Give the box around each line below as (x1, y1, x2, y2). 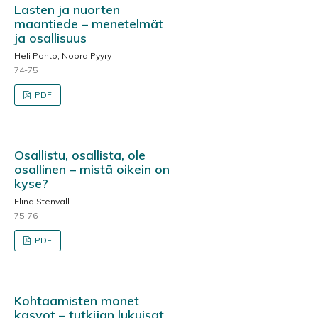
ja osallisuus (14, 29, 87, 46)
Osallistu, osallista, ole (14, 146, 146, 163)
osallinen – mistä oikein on (14, 160, 170, 177)
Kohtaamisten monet (14, 292, 139, 309)
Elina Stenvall (14, 195, 70, 207)
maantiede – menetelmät (14, 15, 163, 32)
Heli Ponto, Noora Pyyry (14, 50, 111, 61)
